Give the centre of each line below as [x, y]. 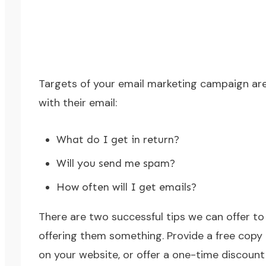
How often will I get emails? [126, 187]
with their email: [77, 103]
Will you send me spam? [115, 163]
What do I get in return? [118, 140]
